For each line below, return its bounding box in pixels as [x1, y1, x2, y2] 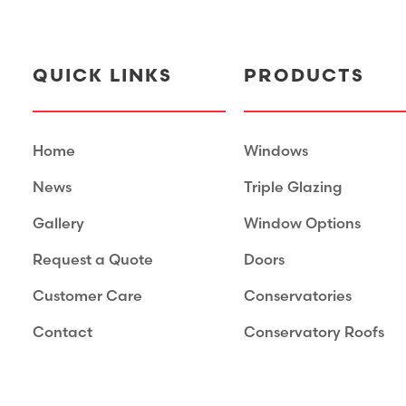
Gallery [33, 216, 84, 233]
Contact [33, 324, 92, 342]
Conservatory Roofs [244, 324, 385, 342]
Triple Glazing [244, 179, 343, 197]
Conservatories [244, 288, 353, 305]
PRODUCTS [244, 65, 365, 87]
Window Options [244, 216, 362, 233]
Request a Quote [33, 252, 153, 269]
